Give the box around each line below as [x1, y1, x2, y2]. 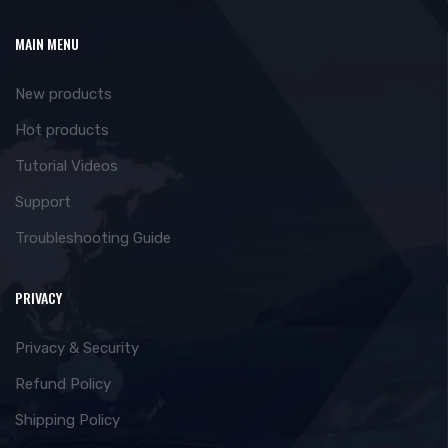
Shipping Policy [15, 411, 120, 430]
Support [15, 193, 71, 212]
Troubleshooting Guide [15, 229, 171, 248]
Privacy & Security [15, 339, 139, 358]
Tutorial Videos [15, 157, 118, 176]
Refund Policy [15, 375, 111, 394]
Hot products [15, 121, 109, 140]
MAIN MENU [15, 33, 79, 55]
